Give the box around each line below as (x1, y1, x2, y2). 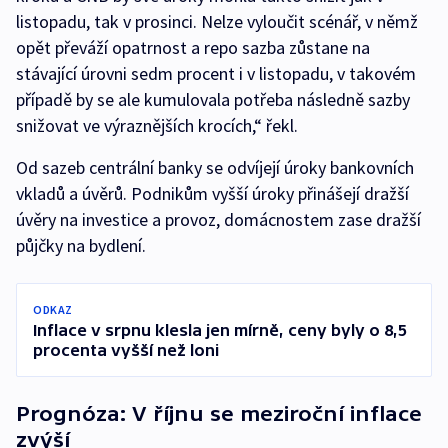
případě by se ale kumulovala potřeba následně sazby (16, 88, 410, 111)
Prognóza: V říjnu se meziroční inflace (16, 402, 422, 425)
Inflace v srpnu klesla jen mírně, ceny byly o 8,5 (33, 321, 407, 339)
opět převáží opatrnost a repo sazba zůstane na (16, 36, 370, 59)
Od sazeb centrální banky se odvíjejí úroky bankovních (16, 156, 414, 179)
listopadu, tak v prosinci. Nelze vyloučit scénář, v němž (16, 10, 418, 33)
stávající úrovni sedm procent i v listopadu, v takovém (16, 62, 416, 85)
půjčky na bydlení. (16, 234, 146, 257)
